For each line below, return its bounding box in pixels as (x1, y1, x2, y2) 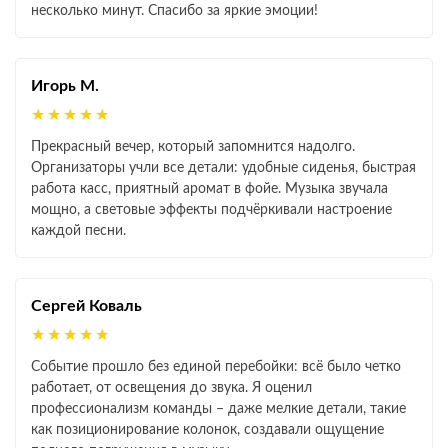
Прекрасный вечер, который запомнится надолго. (31, 140, 355, 154)
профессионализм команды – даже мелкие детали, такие (31, 402, 406, 416)
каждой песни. (31, 224, 126, 238)
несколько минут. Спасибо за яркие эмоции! (31, 4, 318, 18)
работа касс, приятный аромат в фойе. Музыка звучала (31, 182, 388, 196)
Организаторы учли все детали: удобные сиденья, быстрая (31, 161, 416, 175)
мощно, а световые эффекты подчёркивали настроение (31, 203, 392, 217)
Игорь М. (31, 78, 99, 94)
